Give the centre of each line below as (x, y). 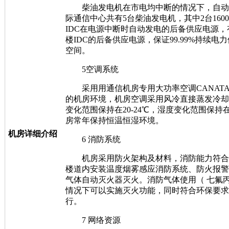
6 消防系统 (93, 139)
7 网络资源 (93, 220)
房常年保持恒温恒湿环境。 (114, 120)
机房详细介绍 (33, 133)
